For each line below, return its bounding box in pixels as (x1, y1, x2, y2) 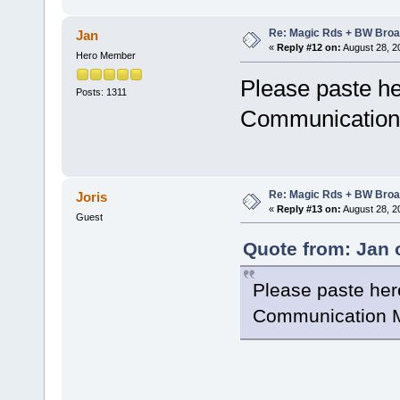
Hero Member (75, 50, 136, 62)
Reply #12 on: (276, 42, 341, 54)
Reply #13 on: (276, 203, 341, 214)
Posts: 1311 (75, 86, 127, 97)
